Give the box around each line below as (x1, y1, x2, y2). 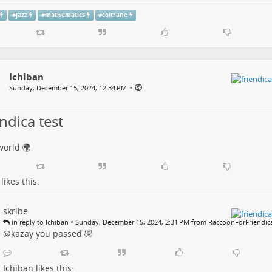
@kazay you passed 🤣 (2, 228, 93, 240)
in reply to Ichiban (9, 217, 69, 227)
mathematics (44, 11, 85, 19)
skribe (2, 205, 28, 217)
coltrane (102, 11, 128, 19)
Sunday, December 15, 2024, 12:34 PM (8, 83, 127, 93)
